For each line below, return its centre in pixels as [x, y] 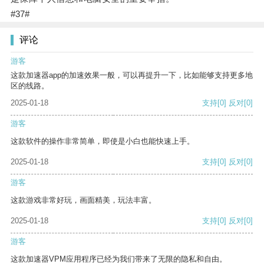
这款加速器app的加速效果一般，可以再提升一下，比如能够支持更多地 [132, 75]
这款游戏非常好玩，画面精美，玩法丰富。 [83, 200]
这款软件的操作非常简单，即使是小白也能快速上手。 [103, 141]
